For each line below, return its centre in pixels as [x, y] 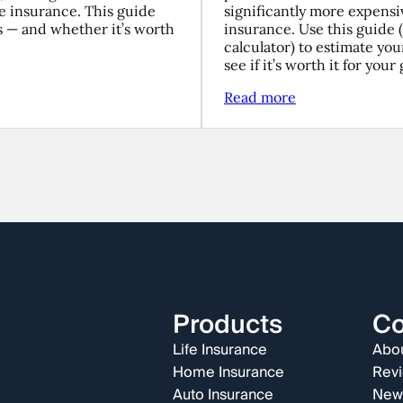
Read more [260, 97]
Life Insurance [219, 350]
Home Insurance [228, 372]
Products [227, 325]
